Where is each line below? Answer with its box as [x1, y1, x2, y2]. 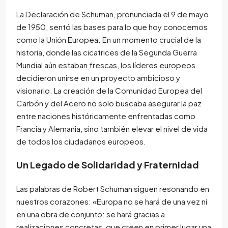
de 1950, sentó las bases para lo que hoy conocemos [16, 21, 208, 32]
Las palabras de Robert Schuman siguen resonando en [16, 183, 209, 193]
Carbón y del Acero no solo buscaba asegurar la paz [16, 98, 202, 108]
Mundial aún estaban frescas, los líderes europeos [16, 60, 195, 70]
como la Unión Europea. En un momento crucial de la [16, 34, 201, 44]
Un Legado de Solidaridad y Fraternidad [16, 158, 199, 170]
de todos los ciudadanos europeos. [16, 136, 146, 146]
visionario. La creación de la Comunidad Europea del [16, 85, 202, 95]
